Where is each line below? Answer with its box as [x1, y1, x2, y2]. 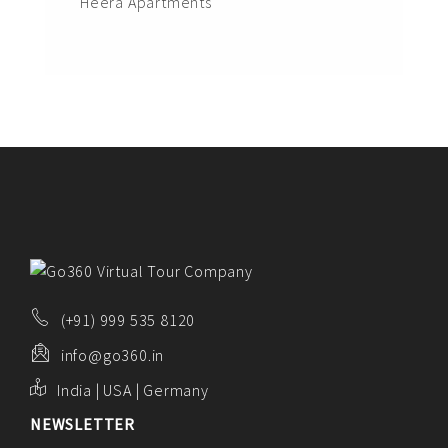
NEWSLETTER [30, 413, 135, 434]
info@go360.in [57, 344, 165, 365]
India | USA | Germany [57, 379, 209, 400]
